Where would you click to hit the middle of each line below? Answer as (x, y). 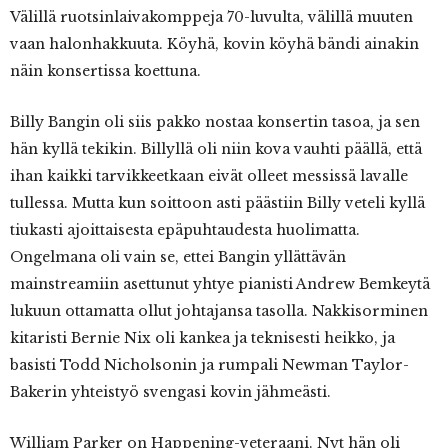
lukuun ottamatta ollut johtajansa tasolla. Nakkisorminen (219, 311)
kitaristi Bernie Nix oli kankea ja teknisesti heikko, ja (202, 338)
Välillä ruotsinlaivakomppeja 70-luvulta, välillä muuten (211, 17)
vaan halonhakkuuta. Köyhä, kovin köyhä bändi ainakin (214, 44)
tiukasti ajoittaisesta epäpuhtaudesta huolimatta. (185, 230)
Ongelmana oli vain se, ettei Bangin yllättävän (178, 257)
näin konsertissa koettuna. (105, 71)
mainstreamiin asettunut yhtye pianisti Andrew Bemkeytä (220, 284)
